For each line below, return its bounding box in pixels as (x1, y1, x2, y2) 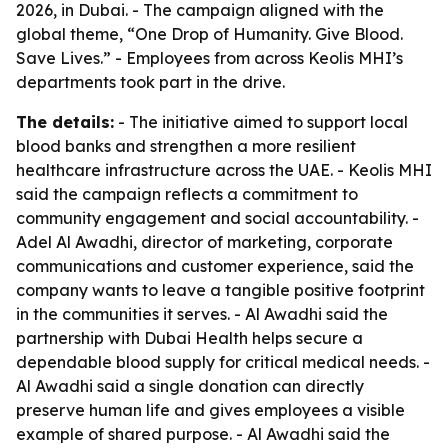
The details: (16, 112, 114, 132)
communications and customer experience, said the (16, 256, 414, 276)
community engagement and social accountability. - (16, 208, 419, 228)
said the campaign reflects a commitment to (16, 184, 358, 204)
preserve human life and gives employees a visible (16, 400, 405, 420)
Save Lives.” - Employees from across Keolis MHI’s (16, 48, 403, 68)
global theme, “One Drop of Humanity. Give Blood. (16, 24, 403, 44)
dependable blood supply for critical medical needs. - (16, 352, 430, 372)
